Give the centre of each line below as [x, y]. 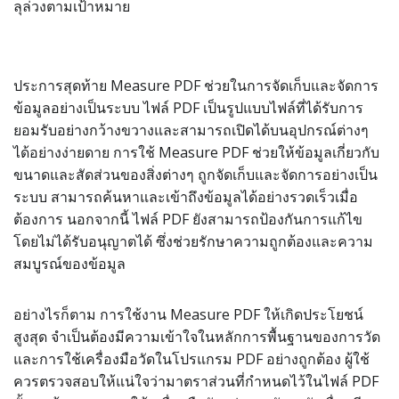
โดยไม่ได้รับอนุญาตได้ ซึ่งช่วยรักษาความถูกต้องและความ [193, 241]
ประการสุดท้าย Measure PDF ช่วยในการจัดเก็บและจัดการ [196, 85]
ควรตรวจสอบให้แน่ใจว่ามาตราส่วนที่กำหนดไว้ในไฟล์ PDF [196, 381]
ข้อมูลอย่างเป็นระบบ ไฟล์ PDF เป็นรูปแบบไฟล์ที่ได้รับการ [188, 108]
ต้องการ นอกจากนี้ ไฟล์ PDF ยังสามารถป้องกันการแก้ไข [188, 219]
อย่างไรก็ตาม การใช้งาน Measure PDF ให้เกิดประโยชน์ [188, 314]
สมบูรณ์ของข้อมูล [69, 264]
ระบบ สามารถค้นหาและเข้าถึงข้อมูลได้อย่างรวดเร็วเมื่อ [186, 197]
